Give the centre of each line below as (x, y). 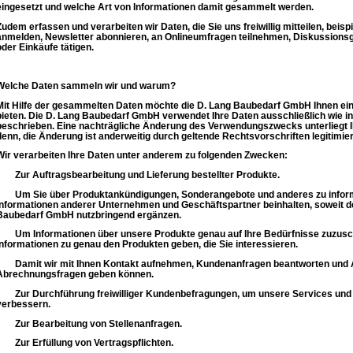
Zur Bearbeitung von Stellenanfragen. (98, 323)
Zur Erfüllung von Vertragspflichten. (94, 343)
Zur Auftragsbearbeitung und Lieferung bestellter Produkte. (147, 175)
